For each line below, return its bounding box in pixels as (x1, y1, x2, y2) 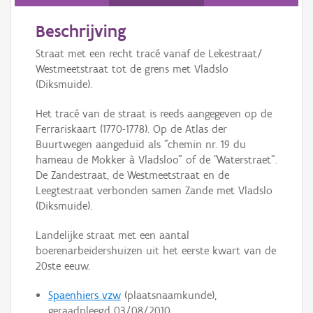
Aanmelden (10, 92, 57, 105)
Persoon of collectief (10, 2, 96, 15)
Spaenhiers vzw (48, 289, 121, 303)
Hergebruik (10, 62, 56, 75)
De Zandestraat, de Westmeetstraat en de (36, 168, 229, 182)
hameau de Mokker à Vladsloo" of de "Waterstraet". (36, 153, 277, 167)
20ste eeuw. (36, 259, 90, 273)
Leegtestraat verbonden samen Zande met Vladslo (36, 184, 272, 198)
